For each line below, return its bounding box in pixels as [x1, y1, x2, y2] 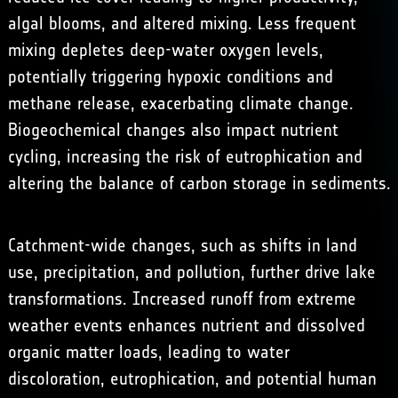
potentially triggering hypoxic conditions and [7, 66, 333, 88]
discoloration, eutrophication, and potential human [7, 368, 377, 390]
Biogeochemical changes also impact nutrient [7, 119, 338, 141]
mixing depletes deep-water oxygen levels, [7, 39, 323, 61]
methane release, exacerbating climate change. [7, 92, 354, 115]
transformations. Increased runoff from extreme [7, 288, 356, 310]
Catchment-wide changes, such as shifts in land [7, 235, 357, 257]
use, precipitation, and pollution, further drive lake [7, 261, 376, 283]
